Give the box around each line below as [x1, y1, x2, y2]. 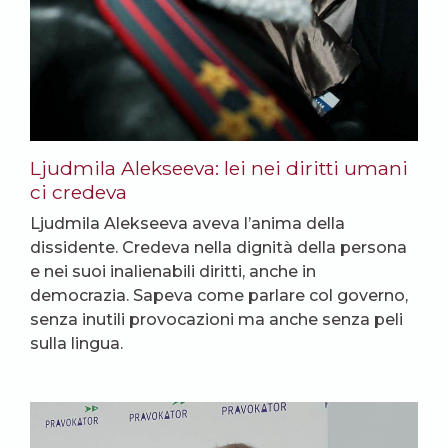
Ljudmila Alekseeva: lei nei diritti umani [30, 155, 408, 180]
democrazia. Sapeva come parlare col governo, [30, 285, 408, 305]
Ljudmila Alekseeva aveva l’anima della [30, 213, 345, 233]
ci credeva [30, 179, 127, 204]
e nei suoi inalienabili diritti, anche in [30, 261, 316, 281]
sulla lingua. [30, 333, 123, 353]
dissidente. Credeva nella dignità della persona [30, 237, 407, 257]
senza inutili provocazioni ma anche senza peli [30, 309, 403, 329]
